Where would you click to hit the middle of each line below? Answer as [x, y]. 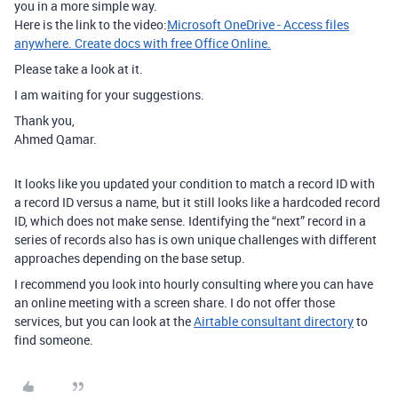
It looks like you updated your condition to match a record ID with [195, 184]
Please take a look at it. [79, 69]
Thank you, [44, 121]
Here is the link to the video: [91, 25]
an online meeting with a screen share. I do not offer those [175, 303]
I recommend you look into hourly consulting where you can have [194, 284]
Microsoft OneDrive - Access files [258, 25]
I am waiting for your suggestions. [109, 95]
